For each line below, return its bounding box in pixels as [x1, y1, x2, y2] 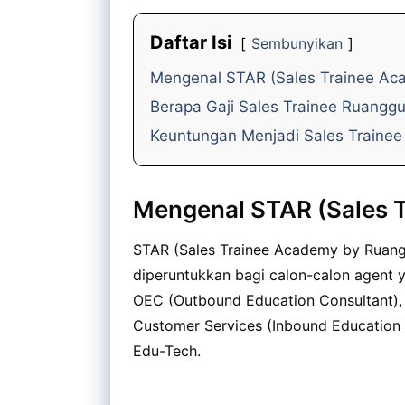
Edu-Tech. [133, 342, 201, 361]
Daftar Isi [150, 32, 231, 54]
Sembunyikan [251, 34, 343, 53]
